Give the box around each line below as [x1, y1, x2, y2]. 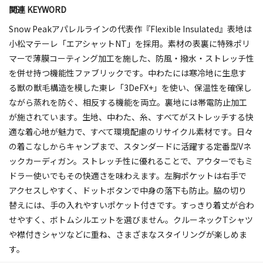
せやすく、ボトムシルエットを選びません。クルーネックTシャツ [9, 213, 253, 225]
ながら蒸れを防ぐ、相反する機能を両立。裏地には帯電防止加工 [9, 96, 247, 108]
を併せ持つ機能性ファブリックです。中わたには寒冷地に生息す [9, 66, 247, 79]
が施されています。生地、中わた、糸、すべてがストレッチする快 [9, 110, 254, 123]
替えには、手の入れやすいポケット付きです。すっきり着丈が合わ [9, 198, 254, 211]
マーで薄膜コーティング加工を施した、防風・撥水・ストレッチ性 [9, 52, 254, 64]
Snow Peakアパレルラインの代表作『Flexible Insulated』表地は [9, 22, 252, 35]
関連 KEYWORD [9, 3, 66, 15]
